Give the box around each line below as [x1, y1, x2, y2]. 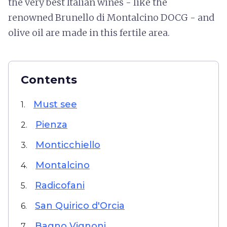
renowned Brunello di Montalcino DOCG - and [8, 12, 214, 23]
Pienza [35, 119, 67, 130]
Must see [33, 99, 77, 110]
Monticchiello [35, 139, 100, 150]
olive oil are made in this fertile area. [8, 27, 172, 39]
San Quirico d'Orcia [35, 200, 125, 211]
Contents [21, 73, 77, 87]
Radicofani [35, 180, 85, 191]
